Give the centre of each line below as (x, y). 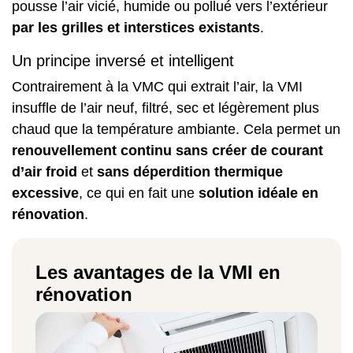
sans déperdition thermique (190, 171)
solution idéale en (258, 193)
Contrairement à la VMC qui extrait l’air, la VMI (157, 86)
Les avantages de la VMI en (158, 272)
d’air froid (45, 171)
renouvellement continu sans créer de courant (167, 150)
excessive (45, 193)
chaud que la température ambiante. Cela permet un (176, 129)
